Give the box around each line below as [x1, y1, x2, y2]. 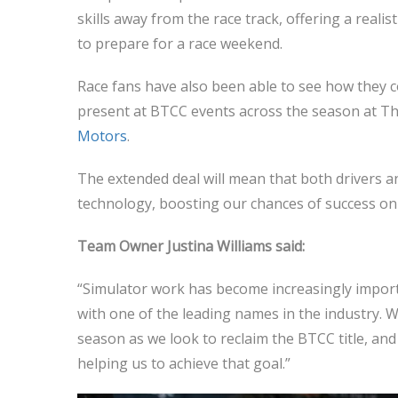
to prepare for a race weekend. [77, 34, 283, 53]
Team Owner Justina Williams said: [77, 236, 305, 256]
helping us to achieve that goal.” [77, 354, 291, 373]
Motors [77, 126, 127, 146]
